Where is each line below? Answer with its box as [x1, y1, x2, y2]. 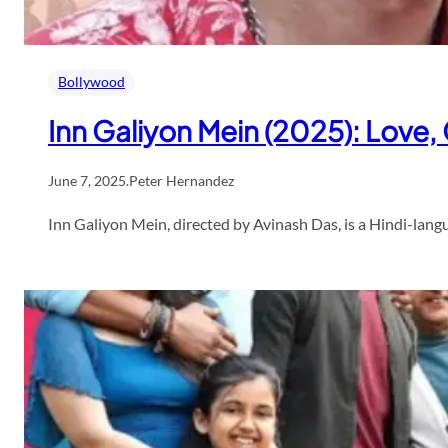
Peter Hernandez [129, 172, 234, 190]
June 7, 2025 [48, 172, 126, 190]
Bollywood [58, 73, 125, 91]
